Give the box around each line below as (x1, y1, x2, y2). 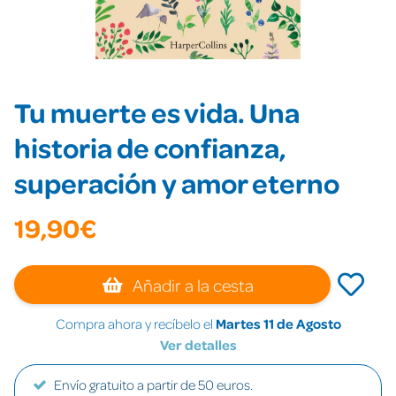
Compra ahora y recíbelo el (55, 315, 216, 332)
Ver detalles (159, 336, 237, 354)
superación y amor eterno (14, 164, 339, 201)
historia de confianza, (14, 129, 286, 165)
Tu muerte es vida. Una (14, 94, 300, 130)
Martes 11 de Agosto (215, 315, 341, 332)
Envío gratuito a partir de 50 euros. (54, 376, 253, 393)
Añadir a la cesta (129, 274, 255, 295)
